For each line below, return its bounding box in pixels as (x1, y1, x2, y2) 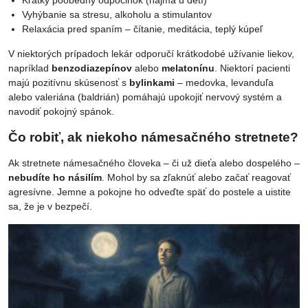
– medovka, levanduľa (175, 76, 274, 88)
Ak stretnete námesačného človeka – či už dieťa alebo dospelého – (8, 157, 300, 168)
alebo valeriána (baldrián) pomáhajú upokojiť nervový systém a (8, 91, 282, 102)
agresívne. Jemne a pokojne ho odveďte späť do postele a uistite (8, 186, 291, 197)
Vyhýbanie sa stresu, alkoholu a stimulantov (22, 8, 212, 20)
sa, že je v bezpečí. (8, 200, 92, 212)
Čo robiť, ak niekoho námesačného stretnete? (8, 129, 298, 144)
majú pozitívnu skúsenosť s (8, 76, 129, 88)
